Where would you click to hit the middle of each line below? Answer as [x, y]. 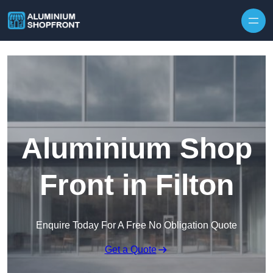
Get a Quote [130, 250]
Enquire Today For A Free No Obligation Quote [136, 225]
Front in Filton [136, 185]
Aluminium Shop [136, 149]
